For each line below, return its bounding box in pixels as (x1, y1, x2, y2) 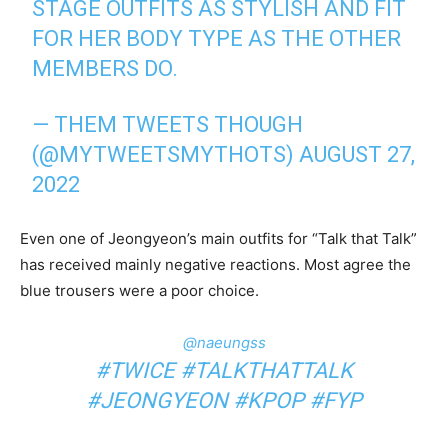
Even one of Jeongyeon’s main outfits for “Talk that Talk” (20, 228, 417, 248)
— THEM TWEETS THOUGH (32, 111, 304, 137)
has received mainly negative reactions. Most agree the (20, 254, 411, 274)
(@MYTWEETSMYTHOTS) (32, 141, 300, 167)
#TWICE (95, 357, 175, 383)
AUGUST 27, (299, 141, 416, 167)
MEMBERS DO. (32, 55, 179, 81)
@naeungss (182, 332, 266, 352)
